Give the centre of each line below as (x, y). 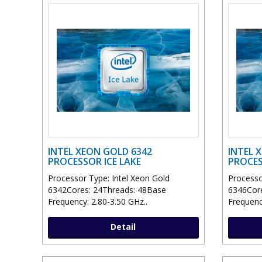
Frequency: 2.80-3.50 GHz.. (98, 202)
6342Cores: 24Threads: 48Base (107, 190)
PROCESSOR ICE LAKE (94, 162)
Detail (123, 227)
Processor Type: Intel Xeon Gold (109, 178)
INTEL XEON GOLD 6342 (100, 152)
